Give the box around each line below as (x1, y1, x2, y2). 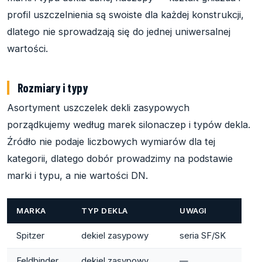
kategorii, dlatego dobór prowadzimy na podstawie (7, 152, 233, 164)
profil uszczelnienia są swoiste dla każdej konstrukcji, (7, 8, 244, 20)
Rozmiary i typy (17, 80, 88, 95)
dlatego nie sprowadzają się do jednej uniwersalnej (7, 25, 230, 37)
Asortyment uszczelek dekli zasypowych (7, 101, 189, 113)
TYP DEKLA (81, 205, 128, 215)
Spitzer (16, 230, 44, 241)
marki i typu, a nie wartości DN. (7, 169, 148, 181)
